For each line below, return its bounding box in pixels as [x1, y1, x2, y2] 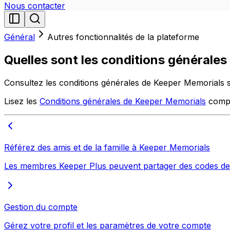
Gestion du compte [4, 201, 78, 212]
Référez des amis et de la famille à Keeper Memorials [4, 142, 210, 152]
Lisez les [4, 95, 40, 106]
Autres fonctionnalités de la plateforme [47, 32, 199, 42]
